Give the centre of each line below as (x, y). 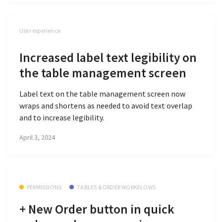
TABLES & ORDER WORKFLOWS (116, 187)
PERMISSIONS (44, 187)
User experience (40, 30)
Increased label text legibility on (108, 57)
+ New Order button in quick (97, 209)
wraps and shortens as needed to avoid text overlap (106, 106)
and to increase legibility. (62, 118)
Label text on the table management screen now (102, 94)
